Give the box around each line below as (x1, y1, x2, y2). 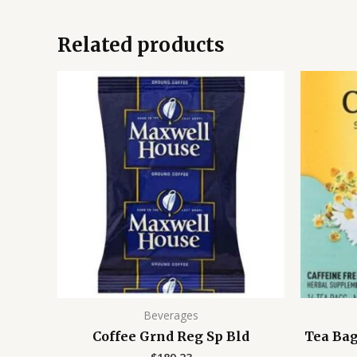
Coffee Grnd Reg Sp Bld (92, 328, 249, 345)
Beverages (143, 307, 198, 323)
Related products (57, 33, 225, 58)
